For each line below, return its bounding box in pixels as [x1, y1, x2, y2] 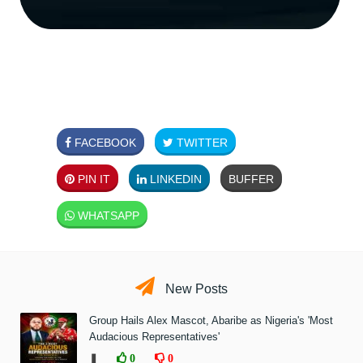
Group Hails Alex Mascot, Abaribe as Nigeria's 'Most [89, 314, 333, 327]
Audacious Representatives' [89, 331, 220, 344]
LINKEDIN [147, 173, 202, 186]
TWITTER [173, 136, 228, 150]
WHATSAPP [75, 209, 139, 223]
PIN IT [75, 173, 110, 186]
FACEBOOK [71, 136, 136, 150]
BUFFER [228, 173, 274, 186]
